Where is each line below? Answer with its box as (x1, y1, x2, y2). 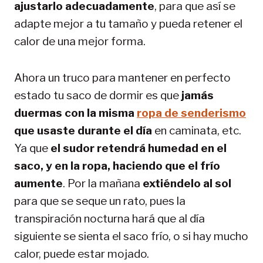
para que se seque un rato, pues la (14, 194, 186, 208)
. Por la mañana (63, 176, 143, 190)
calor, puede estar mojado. (14, 247, 149, 261)
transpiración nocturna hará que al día (14, 211, 205, 225)
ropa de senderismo (137, 106, 246, 120)
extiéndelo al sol (143, 176, 231, 190)
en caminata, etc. (152, 123, 241, 137)
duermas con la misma (14, 106, 137, 120)
